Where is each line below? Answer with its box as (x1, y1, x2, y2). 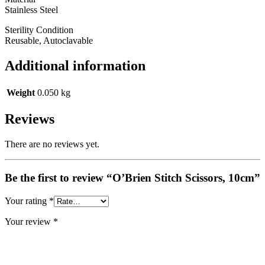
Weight (7, 87, 35, 98)
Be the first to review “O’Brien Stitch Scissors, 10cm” (5, 172, 260, 185)
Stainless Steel (5, 4, 58, 15)
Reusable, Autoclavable (5, 35, 93, 46)
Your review (5, 216, 53, 227)
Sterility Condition (5, 24, 73, 35)
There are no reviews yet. (5, 139, 99, 150)
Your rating (5, 195, 49, 206)
